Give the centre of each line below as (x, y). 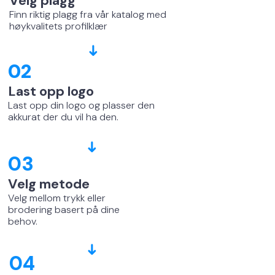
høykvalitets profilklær (58, 26)
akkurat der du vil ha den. (63, 117)
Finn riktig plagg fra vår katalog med (88, 14)
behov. (23, 221)
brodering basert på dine (64, 210)
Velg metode (49, 184)
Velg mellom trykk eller (57, 198)
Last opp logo (51, 91)
